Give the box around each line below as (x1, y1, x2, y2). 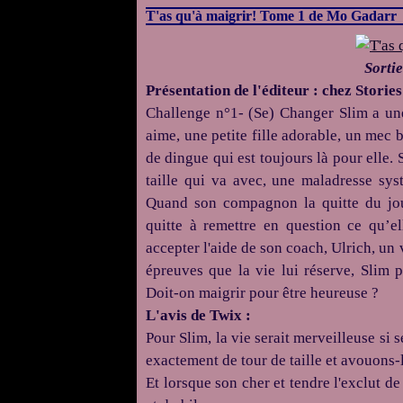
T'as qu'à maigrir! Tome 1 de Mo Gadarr (146, 8, 397, 23)
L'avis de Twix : (146, 307, 251, 324)
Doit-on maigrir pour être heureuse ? (146, 284, 379, 301)
